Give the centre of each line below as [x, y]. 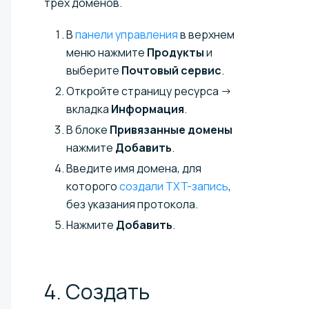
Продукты [176, 52]
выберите [94, 70]
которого [93, 186]
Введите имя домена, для [134, 168]
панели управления [127, 34]
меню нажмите [107, 52]
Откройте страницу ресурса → [149, 91]
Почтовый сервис [171, 70]
